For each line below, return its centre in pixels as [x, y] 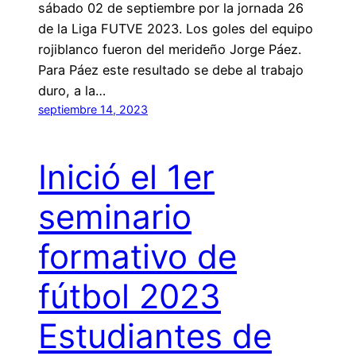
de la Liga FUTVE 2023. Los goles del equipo [176, 29]
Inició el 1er [126, 177]
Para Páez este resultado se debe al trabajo [171, 70]
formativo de [137, 257]
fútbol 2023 [130, 296]
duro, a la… [72, 91]
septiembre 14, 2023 [93, 110]
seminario [115, 217]
